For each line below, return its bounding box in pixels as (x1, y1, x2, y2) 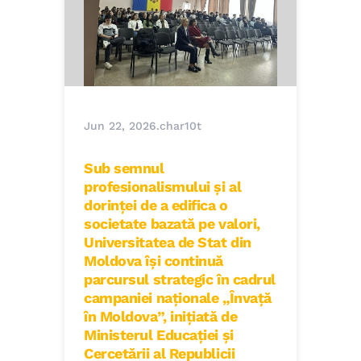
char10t (160, 119, 201, 133)
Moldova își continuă (84, 252, 224, 270)
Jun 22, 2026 (84, 119, 156, 133)
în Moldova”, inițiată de (84, 308, 238, 326)
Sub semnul (84, 160, 164, 177)
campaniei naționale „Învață (84, 289, 272, 307)
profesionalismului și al (84, 178, 242, 196)
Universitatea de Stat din (84, 234, 251, 251)
